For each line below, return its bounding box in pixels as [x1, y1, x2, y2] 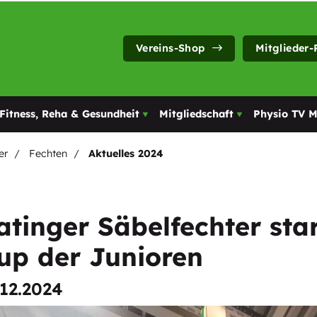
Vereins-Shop [135, 40, 205, 54]
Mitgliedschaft [159, 105, 234, 119]
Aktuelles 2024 [88, 145, 163, 158]
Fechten [29, 145, 67, 158]
